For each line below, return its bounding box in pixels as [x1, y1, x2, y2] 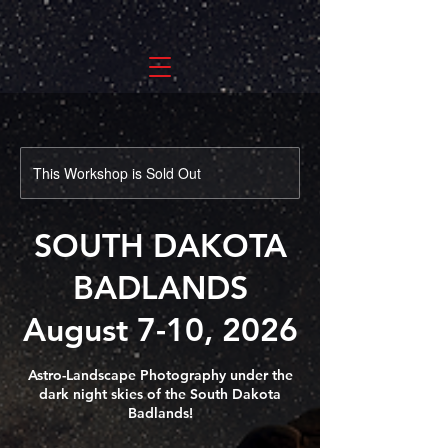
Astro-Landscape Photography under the [27, 366, 293, 384]
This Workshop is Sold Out [33, 163, 201, 183]
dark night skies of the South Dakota [39, 385, 281, 403]
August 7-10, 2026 [22, 309, 298, 349]
